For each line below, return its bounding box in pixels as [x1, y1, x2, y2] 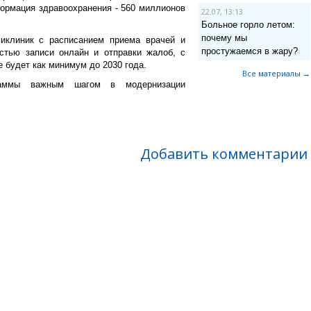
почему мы [201, 33, 247, 43]
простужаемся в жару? [201, 46, 298, 56]
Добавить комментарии [140, 144, 308, 163]
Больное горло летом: [201, 19, 295, 30]
